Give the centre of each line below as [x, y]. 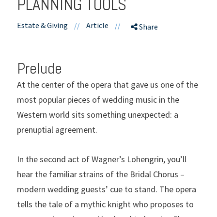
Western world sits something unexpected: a [98, 114]
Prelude [39, 68]
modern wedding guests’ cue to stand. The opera [107, 189]
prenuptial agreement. [57, 129]
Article [97, 25]
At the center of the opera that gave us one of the [108, 84]
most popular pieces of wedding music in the [98, 99]
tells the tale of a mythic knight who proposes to [105, 204]
